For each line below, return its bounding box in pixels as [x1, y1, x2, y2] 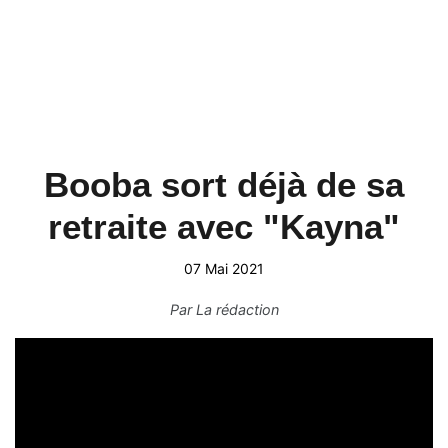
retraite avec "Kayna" [48, 207, 400, 246]
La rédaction [195, 301, 279, 318]
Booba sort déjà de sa [44, 165, 404, 204]
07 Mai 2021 [184, 260, 264, 277]
